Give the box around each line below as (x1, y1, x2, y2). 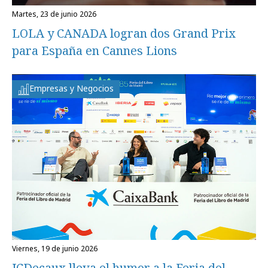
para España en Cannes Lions (12, 42, 177, 59)
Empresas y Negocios (29, 83, 114, 95)
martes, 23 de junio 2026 (19, 9, 96, 20)
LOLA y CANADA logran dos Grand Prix (12, 25, 236, 42)
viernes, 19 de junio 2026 (16, 243, 98, 254)
